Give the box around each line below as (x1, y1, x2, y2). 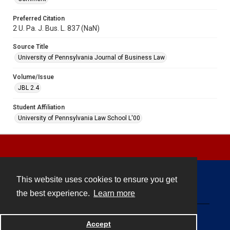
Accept (86, 220, 111, 228)
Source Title (13, 43, 48, 50)
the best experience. (16, 189, 92, 198)
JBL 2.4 (18, 84, 39, 91)
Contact (106, 183, 124, 191)
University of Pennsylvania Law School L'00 (18, 114, 140, 122)
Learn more (93, 189, 136, 198)
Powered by (64, 219, 94, 227)
